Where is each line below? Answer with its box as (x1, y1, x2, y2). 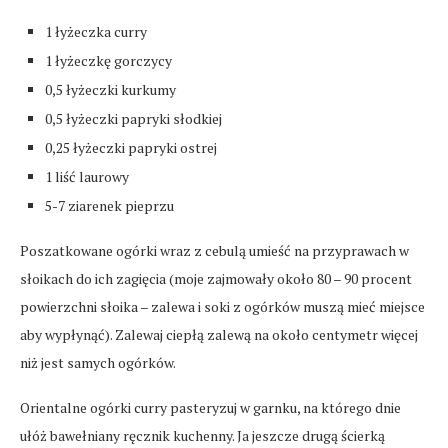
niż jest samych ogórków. (20, 353, 176, 373)
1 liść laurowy (45, 167, 129, 187)
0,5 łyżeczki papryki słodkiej (45, 109, 222, 129)
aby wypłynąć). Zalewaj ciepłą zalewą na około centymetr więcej (20, 325, 418, 345)
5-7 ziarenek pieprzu (45, 196, 174, 216)
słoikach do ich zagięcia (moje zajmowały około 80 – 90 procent (20, 269, 412, 289)
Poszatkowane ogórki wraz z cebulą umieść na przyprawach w (20, 241, 409, 261)
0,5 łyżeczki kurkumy (45, 80, 176, 100)
